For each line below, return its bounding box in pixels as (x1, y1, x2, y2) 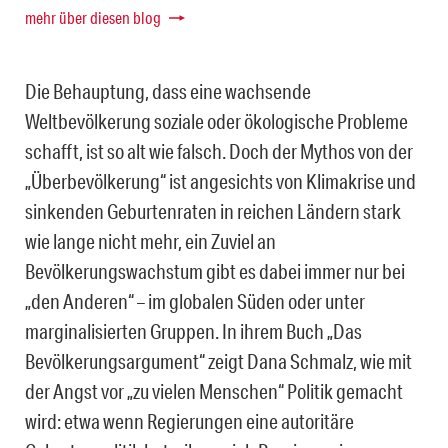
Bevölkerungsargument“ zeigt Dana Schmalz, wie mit (25, 349, 412, 374)
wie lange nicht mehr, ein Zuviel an (25, 229, 276, 254)
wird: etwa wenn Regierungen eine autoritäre (25, 409, 354, 434)
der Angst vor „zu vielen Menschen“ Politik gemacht (25, 379, 403, 404)
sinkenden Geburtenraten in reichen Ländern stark (25, 199, 401, 224)
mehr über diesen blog (25, 7, 161, 29)
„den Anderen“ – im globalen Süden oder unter (25, 289, 365, 314)
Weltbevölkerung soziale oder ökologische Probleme (25, 109, 408, 134)
